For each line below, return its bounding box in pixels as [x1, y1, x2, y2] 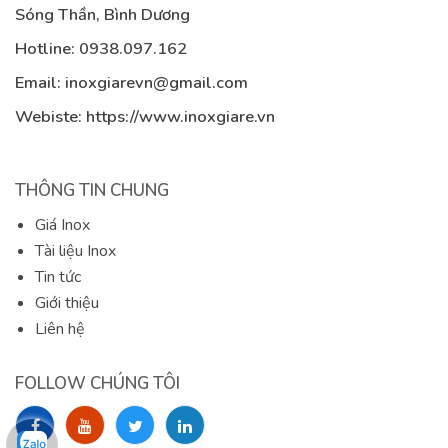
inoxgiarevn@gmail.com [65, 71, 248, 95]
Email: [15, 71, 65, 95]
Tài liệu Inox [35, 240, 116, 263]
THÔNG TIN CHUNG [15, 179, 169, 203]
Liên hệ [35, 318, 85, 341]
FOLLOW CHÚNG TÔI [15, 372, 180, 396]
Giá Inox [35, 214, 90, 237]
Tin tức [35, 266, 81, 289]
